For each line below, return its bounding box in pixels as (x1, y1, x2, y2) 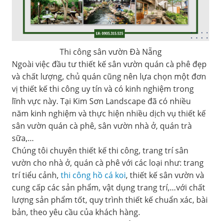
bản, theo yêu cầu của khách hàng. (12, 207, 140, 218)
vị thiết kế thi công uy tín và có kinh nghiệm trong (12, 83, 194, 95)
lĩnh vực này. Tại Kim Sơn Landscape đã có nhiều (12, 96, 191, 107)
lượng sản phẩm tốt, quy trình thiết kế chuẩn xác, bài (12, 194, 208, 206)
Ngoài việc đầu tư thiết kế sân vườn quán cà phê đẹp (12, 59, 207, 70)
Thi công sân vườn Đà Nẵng (59, 46, 162, 58)
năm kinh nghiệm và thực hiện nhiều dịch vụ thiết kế (12, 108, 206, 119)
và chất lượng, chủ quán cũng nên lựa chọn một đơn (12, 71, 206, 82)
